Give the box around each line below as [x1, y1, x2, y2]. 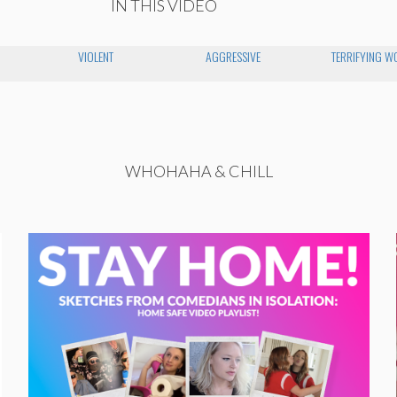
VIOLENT [77, 46, 113, 66]
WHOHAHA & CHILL [124, 160, 273, 181]
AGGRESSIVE [205, 46, 261, 66]
